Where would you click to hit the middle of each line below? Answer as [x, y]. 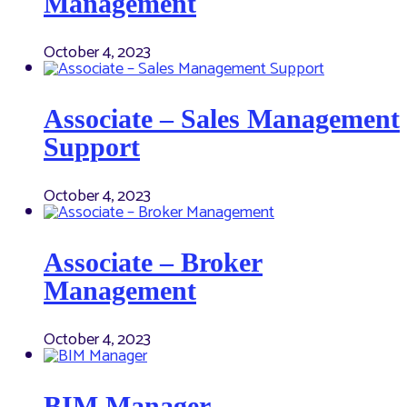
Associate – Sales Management [222, 119]
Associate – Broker [153, 263]
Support [92, 147]
